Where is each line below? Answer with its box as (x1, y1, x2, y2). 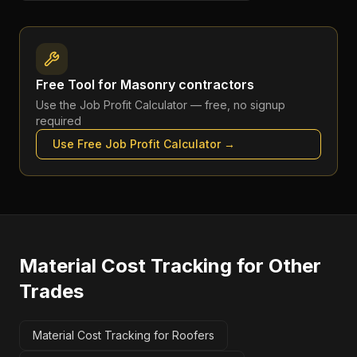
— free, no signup (187, 98, 285, 112)
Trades (19, 280, 84, 303)
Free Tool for (36, 76, 120, 92)
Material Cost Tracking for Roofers (33, 328, 214, 342)
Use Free (53, 137, 105, 151)
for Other (232, 254, 321, 277)
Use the (36, 98, 80, 112)
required (36, 114, 81, 127)
